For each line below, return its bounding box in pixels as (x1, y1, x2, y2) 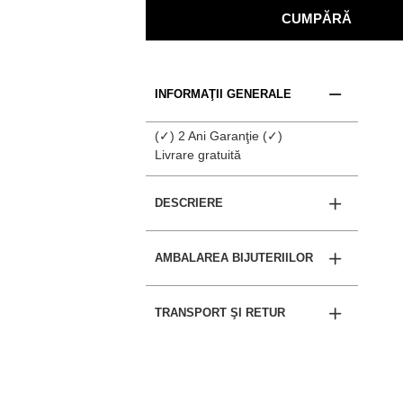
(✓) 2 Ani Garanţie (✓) (155, 129, 282, 143)
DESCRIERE (155, 196, 223, 210)
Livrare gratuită (155, 148, 241, 162)
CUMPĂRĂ (282, 10, 352, 26)
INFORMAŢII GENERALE (155, 87, 291, 101)
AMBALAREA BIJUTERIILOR (155, 251, 313, 264)
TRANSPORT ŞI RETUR (155, 306, 285, 319)
